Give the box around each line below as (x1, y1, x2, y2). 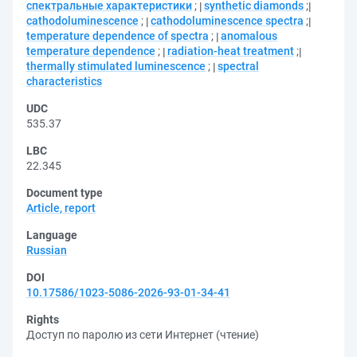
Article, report (26, 202, 96, 214)
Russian (26, 244, 67, 257)
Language (26, 229, 77, 241)
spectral (218, 60, 259, 73)
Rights (26, 313, 59, 326)
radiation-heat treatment (167, 45, 294, 57)
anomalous (221, 29, 277, 42)
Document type (26, 186, 103, 199)
